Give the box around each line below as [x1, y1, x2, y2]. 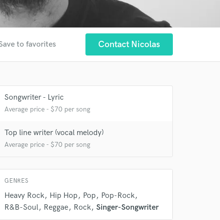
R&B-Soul [4, 203, 38, 212]
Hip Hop [50, 191, 78, 200]
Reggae [44, 203, 68, 212]
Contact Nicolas [98, 39, 160, 50]
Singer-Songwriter [96, 203, 159, 212]
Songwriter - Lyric [4, 93, 64, 102]
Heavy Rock [4, 191, 44, 200]
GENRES [4, 177, 29, 185]
